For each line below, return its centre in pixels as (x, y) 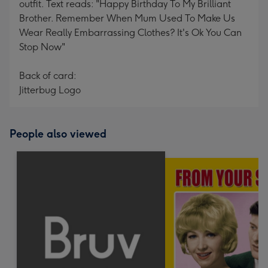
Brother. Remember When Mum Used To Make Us (127, 18)
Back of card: (48, 76)
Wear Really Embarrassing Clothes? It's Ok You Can (130, 33)
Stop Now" (42, 47)
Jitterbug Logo (50, 90)
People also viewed (58, 134)
